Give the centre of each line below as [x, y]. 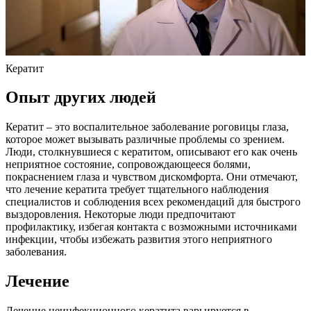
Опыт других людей [81, 98]
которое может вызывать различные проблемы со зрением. [145, 140]
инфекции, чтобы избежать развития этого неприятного [139, 239]
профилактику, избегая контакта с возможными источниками [151, 227]
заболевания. [36, 252]
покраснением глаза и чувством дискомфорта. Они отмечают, [152, 177]
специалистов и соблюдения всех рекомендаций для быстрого [153, 202]
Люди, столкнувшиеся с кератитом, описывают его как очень [151, 152]
